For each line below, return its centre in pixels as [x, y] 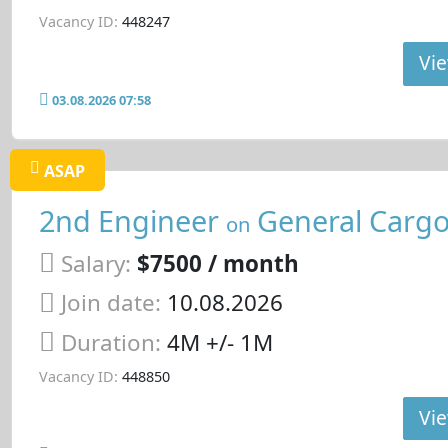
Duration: [113, 343]
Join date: [110, 303]
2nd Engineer [132, 220]
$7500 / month [217, 263]
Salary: [95, 263]
